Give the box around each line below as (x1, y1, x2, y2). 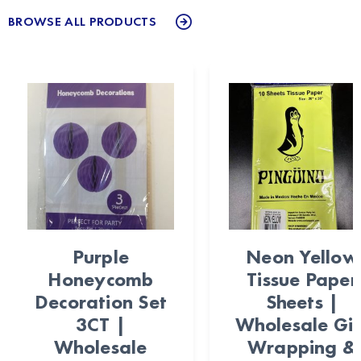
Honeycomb (48, 267, 154, 293)
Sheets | (265, 289, 339, 315)
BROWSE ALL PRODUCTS (8, 13, 157, 31)
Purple (72, 244, 130, 270)
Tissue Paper (247, 267, 358, 293)
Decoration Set (34, 289, 168, 315)
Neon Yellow (246, 244, 359, 270)
